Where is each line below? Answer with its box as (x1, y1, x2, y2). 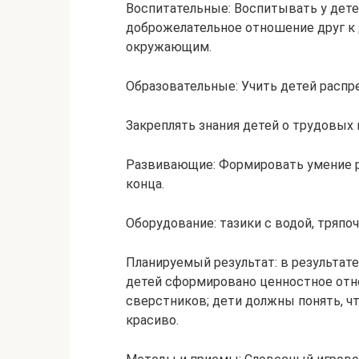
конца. (126, 176, 164, 192)
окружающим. (126, 39, 212, 54)
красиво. (126, 313, 179, 328)
